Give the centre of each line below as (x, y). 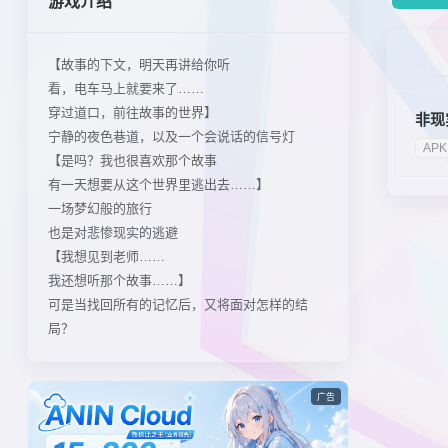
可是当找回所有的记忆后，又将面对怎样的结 (177, 304)
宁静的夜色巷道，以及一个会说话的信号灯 (171, 136)
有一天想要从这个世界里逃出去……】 (158, 184)
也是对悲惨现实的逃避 (112, 232)
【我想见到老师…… (106, 256)
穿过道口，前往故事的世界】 (132, 112)
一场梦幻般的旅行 (99, 208)
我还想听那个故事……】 (119, 280)
